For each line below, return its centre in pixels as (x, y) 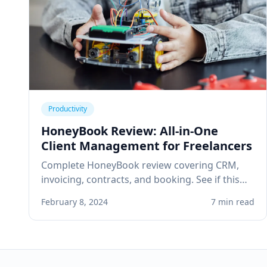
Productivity (68, 109)
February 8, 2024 (74, 202)
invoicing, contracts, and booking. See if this (140, 180)
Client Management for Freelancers (147, 146)
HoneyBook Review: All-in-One (130, 131)
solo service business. (90, 208)
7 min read (233, 202)
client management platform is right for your (143, 194)
